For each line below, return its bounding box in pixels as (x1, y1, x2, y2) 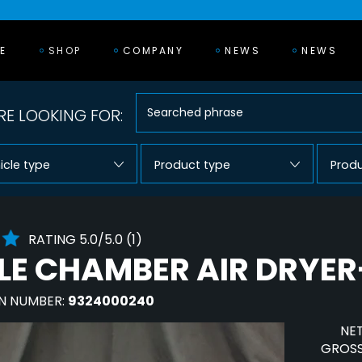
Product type (154, 157, 230, 173)
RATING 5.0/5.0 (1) (28, 230, 142, 250)
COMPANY (122, 43, 184, 57)
